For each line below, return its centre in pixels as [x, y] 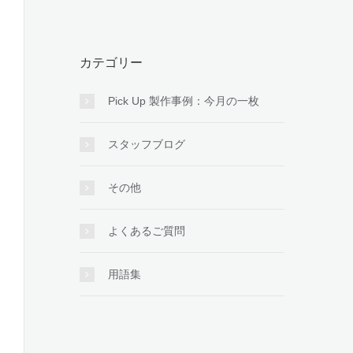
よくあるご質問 [147, 231]
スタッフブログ [147, 144]
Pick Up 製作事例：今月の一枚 [184, 101]
